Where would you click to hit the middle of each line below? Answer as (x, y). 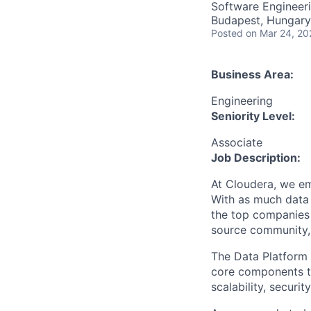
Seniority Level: (253, 116)
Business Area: (252, 74)
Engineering (242, 101)
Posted (227, 33)
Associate (237, 142)
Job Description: (256, 158)
